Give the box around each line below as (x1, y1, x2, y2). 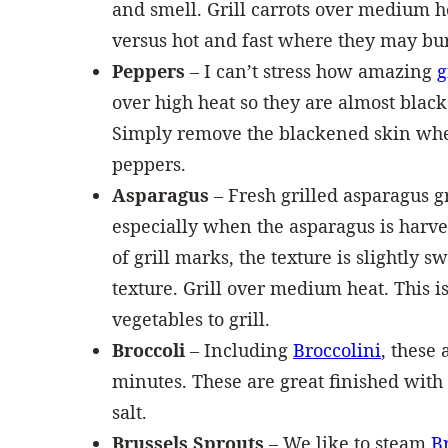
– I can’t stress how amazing (190, 58, 437, 83)
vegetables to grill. (112, 306, 270, 331)
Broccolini (293, 337, 381, 362)
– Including (190, 337, 293, 362)
